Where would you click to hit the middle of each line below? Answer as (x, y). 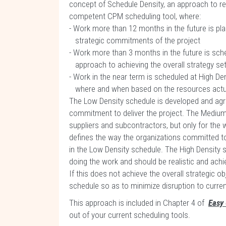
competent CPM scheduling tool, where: (135, 16)
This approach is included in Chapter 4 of (139, 203)
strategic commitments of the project (135, 40)
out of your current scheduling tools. (130, 215)
